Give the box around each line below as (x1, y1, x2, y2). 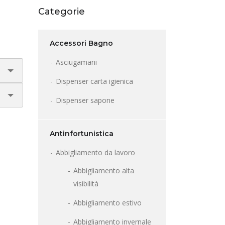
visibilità (73, 179, 98, 189)
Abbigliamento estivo (73, 198, 142, 208)
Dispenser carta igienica (56, 76, 133, 86)
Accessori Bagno (50, 39, 113, 48)
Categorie (38, 6, 85, 18)
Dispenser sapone (56, 95, 115, 105)
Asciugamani (56, 57, 97, 67)
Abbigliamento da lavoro (56, 148, 135, 158)
